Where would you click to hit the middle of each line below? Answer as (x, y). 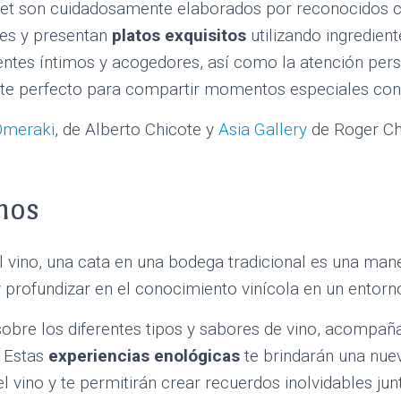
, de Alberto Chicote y (137, 129)
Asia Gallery (265, 129)
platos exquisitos (181, 35)
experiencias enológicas (144, 355)
